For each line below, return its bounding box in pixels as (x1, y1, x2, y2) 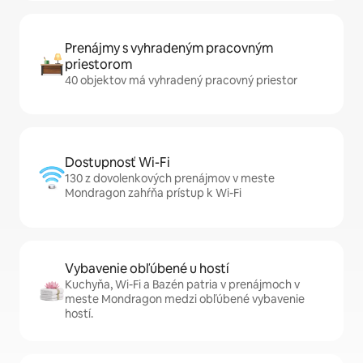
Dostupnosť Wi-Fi (65, 154, 170, 172)
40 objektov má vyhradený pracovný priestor (65, 73, 297, 88)
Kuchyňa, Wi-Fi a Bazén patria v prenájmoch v (65, 277, 300, 293)
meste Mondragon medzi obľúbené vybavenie (65, 292, 305, 307)
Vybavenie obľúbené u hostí (65, 260, 229, 278)
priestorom (65, 56, 132, 74)
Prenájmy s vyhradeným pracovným (65, 40, 273, 58)
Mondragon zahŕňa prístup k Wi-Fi (65, 186, 241, 201)
